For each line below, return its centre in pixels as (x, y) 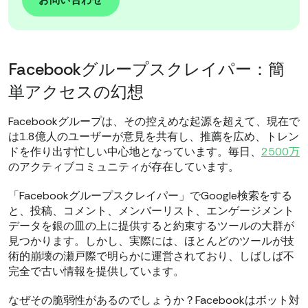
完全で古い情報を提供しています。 (96, 272)
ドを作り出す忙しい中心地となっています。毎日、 (135, 152)
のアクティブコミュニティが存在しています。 (125, 167)
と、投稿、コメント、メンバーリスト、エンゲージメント (151, 211)
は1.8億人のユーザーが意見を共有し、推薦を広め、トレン (154, 137)
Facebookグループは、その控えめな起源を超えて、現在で (154, 122)
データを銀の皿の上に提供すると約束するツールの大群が (151, 226)
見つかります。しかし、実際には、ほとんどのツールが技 (151, 241)
